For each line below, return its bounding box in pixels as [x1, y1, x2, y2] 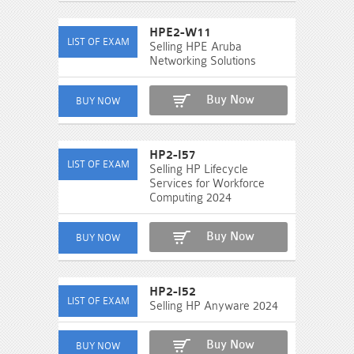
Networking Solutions [149, 54, 256, 68]
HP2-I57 [149, 148, 196, 162]
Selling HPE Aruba [149, 40, 242, 54]
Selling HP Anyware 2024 [149, 299, 278, 313]
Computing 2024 [149, 190, 232, 205]
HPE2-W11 [149, 25, 211, 40]
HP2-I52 [149, 284, 196, 299]
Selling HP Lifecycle [149, 162, 248, 176]
